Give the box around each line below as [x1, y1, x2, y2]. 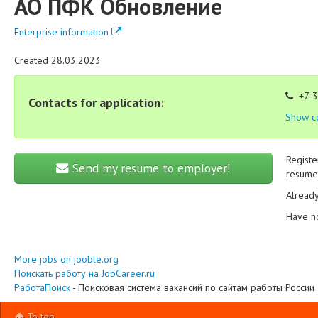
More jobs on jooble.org [14, 253, 119, 265]
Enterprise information [14, 26, 111, 38]
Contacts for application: [28, 94, 164, 111]
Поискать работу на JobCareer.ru [14, 267, 155, 280]
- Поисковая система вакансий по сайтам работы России [70, 281, 314, 294]
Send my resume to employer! [68, 160, 231, 176]
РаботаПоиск [14, 281, 70, 294]
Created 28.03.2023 [14, 54, 101, 67]
